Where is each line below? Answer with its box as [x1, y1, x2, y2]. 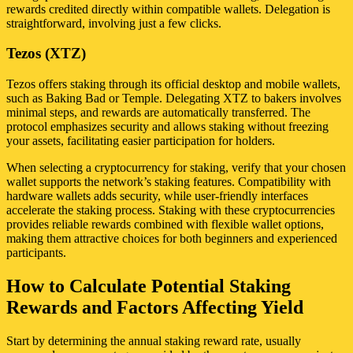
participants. [6, 245, 66, 259]
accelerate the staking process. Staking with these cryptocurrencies [6, 203, 335, 217]
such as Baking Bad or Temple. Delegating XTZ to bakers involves [6, 91, 341, 105]
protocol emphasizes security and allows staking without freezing [6, 119, 329, 133]
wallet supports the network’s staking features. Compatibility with [6, 174, 331, 188]
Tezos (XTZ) [6, 45, 86, 62]
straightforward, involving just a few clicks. [6, 16, 221, 30]
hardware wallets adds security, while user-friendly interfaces [6, 188, 308, 203]
